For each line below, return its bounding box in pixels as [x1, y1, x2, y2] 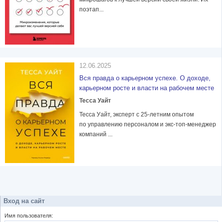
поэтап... [79, 6, 104, 13]
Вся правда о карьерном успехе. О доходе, [79, 74, 211, 82]
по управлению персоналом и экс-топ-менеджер [79, 121, 216, 128]
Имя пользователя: [4, 213, 53, 219]
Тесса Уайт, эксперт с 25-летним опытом [79, 111, 194, 118]
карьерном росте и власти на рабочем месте [79, 84, 214, 92]
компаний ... [79, 131, 112, 138]
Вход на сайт [3, 197, 45, 205]
